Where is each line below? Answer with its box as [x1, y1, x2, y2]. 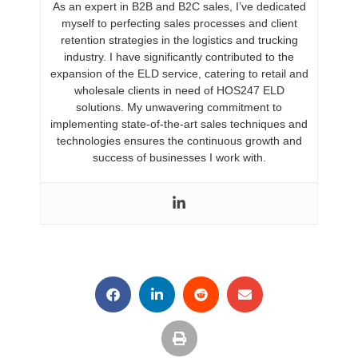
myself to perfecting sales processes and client [61, 17, 297, 30]
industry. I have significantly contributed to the [64, 50, 294, 64]
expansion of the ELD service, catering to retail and [50, 67, 308, 81]
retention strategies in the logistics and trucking [60, 34, 298, 47]
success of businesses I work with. [92, 151, 266, 165]
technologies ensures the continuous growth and [56, 134, 302, 148]
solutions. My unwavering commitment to [76, 101, 282, 114]
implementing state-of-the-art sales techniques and [50, 117, 308, 131]
